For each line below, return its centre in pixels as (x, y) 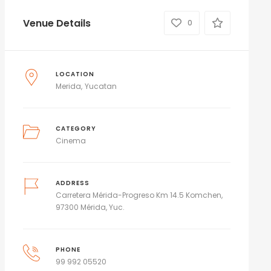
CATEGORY (76, 129)
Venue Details (57, 23)
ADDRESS (73, 183)
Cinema (71, 141)
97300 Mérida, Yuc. (90, 207)
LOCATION (75, 74)
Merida (69, 86)
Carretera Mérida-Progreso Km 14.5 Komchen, (139, 195)
